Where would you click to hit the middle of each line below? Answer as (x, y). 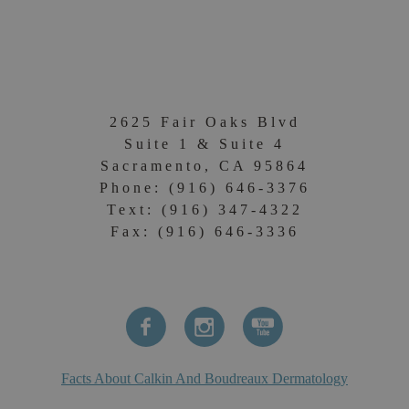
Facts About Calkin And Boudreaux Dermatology (204, 378)
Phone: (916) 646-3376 (204, 187)
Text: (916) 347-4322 (204, 209)
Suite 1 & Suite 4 (204, 143)
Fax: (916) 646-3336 (204, 231)
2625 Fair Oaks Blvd (204, 121)
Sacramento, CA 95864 (204, 165)
